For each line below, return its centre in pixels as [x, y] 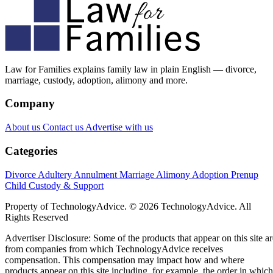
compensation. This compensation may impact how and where [125, 260]
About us [24, 127]
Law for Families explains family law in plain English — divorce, [131, 69]
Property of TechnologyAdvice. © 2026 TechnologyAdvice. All [128, 206]
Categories [31, 151]
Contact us [64, 127]
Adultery [56, 174]
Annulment [97, 174]
